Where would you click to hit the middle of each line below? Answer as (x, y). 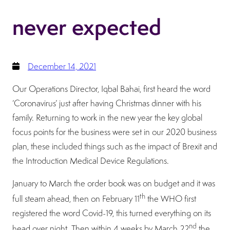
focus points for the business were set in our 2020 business (114, 132)
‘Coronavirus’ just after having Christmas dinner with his (107, 103)
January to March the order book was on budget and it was (114, 183)
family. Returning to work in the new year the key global (107, 117)
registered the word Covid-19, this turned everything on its (112, 213)
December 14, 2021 (62, 66)
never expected (87, 27)
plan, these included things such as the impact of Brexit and (115, 146)
